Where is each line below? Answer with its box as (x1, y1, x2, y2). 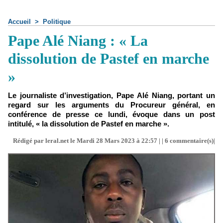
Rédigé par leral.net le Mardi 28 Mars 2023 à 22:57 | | (13, 137, 165, 144)
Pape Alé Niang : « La (8, 32, 148, 49)
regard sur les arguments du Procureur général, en (8, 101, 215, 109)
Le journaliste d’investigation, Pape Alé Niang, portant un (8, 91, 215, 100)
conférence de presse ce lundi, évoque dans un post (8, 110, 215, 118)
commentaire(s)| (168, 137, 215, 144)
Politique (43, 18, 71, 25)
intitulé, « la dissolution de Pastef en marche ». (8, 119, 169, 128)
